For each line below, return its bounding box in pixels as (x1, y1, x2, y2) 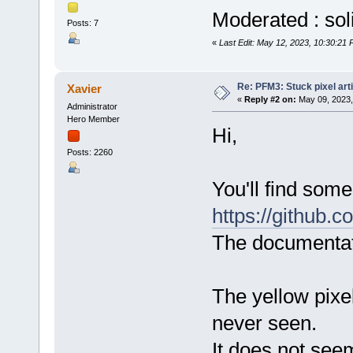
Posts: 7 (66, 17, 98, 28)
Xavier (67, 81, 102, 95)
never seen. (211, 310, 317, 335)
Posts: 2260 (66, 147, 113, 157)
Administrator (66, 101, 117, 111)
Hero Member (66, 113, 120, 124)
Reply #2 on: (243, 94, 296, 104)
